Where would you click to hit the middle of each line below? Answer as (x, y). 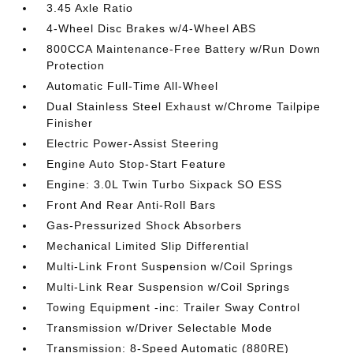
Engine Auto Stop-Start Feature (137, 164)
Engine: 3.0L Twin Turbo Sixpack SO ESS (165, 184)
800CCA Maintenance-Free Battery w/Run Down (184, 49)
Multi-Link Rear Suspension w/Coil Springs (169, 287)
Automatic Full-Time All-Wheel (133, 86)
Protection (76, 65)
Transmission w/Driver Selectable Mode (160, 328)
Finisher (70, 123)
